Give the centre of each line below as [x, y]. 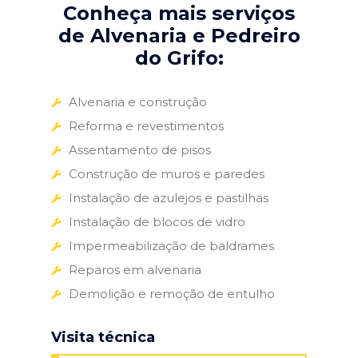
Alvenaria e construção [138, 101]
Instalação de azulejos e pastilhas [169, 197]
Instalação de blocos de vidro [157, 221]
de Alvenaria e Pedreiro [179, 35]
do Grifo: [179, 58]
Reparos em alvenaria [135, 269]
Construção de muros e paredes [167, 173]
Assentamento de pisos [140, 149]
